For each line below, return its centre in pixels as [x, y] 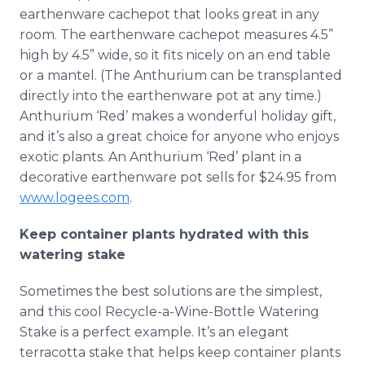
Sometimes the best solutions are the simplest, [171, 291]
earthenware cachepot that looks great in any [169, 14]
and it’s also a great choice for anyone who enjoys [179, 136]
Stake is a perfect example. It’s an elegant [154, 332]
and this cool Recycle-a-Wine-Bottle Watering [169, 312]
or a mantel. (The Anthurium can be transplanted [181, 75]
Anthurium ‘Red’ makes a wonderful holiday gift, [178, 116]
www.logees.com [75, 198]
